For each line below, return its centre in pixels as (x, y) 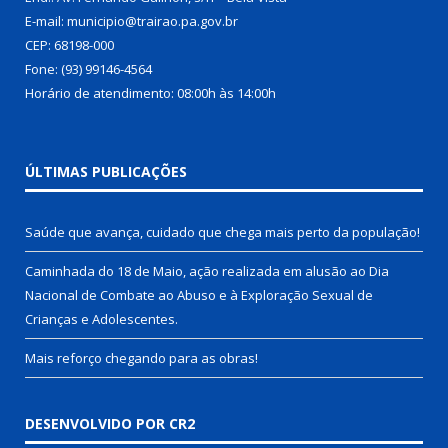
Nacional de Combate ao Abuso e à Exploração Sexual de (199, 294)
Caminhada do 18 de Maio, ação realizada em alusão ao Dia (207, 270)
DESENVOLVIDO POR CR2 (110, 423)
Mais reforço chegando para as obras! (141, 357)
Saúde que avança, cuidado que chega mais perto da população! (222, 231)
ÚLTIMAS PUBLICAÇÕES (106, 171)
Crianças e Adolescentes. (101, 318)
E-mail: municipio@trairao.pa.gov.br (131, 20)
